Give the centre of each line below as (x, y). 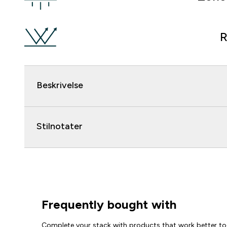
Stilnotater (60, 126)
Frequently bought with (109, 204)
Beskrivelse (60, 85)
